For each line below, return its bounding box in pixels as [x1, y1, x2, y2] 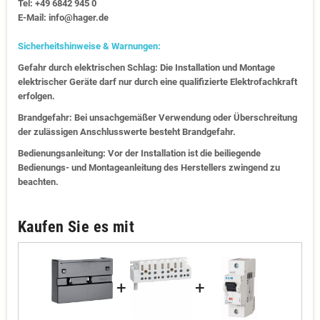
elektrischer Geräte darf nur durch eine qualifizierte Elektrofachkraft [18, 76, 297, 88]
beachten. [18, 176, 59, 188]
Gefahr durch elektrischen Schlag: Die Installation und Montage [18, 62, 275, 74]
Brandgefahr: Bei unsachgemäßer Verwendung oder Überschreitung [18, 112, 297, 124]
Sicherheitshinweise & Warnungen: [18, 41, 161, 52]
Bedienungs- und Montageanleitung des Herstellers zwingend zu [18, 162, 280, 174]
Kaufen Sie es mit [18, 218, 135, 236]
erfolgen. [18, 91, 55, 102]
